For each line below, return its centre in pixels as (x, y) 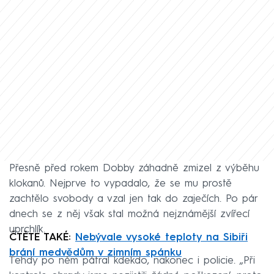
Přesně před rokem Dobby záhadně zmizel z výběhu (134, 168)
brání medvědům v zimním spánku (95, 253)
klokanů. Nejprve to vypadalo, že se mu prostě (120, 183)
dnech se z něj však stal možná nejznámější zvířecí (129, 214)
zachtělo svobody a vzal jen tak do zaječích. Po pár (133, 199)
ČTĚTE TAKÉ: (42, 237)
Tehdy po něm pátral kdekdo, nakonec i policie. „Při (132, 261)
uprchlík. (27, 229)
